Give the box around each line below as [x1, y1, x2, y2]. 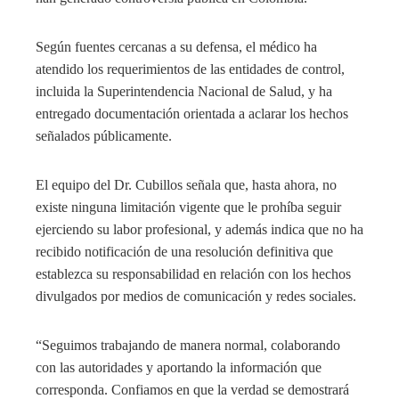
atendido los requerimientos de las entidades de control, [36, 61, 345, 77]
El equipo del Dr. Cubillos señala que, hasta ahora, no [36, 176, 337, 192]
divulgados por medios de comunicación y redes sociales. [36, 288, 356, 304]
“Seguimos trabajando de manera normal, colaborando [36, 337, 340, 353]
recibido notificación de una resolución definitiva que [36, 243, 333, 259]
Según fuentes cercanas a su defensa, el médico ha [36, 38, 317, 54]
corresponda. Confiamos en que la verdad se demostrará [36, 381, 349, 397]
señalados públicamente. [36, 127, 172, 143]
